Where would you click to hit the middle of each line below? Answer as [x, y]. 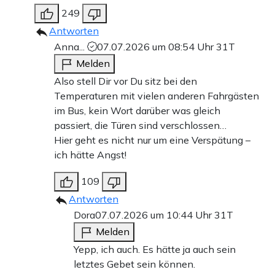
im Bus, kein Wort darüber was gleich [137, 110]
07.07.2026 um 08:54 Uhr [157, 46]
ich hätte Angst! [90, 154]
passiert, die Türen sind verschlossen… [140, 125]
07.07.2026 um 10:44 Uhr [155, 215]
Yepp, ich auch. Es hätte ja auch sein [155, 249]
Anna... [71, 46]
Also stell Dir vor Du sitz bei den [126, 81]
